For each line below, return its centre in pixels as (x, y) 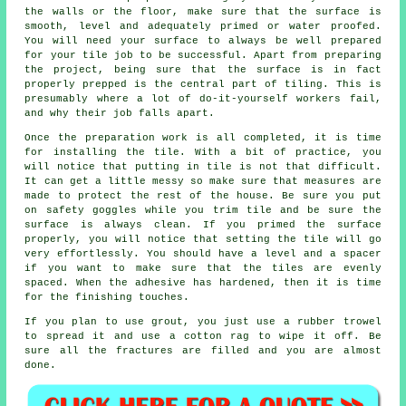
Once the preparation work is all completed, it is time (203, 138)
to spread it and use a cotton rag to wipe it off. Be (203, 337)
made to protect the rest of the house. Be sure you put (203, 196)
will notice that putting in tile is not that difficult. (203, 167)
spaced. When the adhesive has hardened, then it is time (203, 283)
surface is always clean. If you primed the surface (203, 225)
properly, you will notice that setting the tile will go (203, 240)
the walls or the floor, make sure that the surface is (203, 12)
